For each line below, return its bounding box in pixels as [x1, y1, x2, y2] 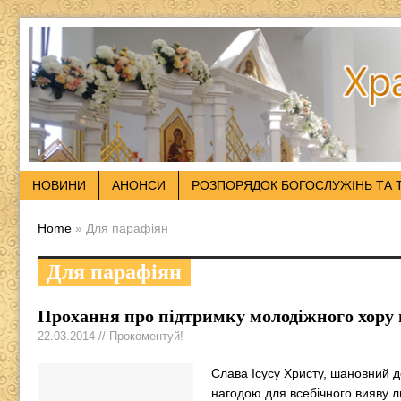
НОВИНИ [32, 178, 86, 193]
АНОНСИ [112, 178, 166, 193]
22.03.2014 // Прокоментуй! [38, 329, 183, 344]
